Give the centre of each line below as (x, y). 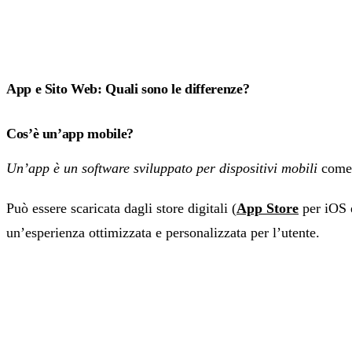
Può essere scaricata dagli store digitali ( (121, 209)
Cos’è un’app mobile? (70, 134)
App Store (268, 209)
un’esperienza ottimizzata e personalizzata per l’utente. (163, 233)
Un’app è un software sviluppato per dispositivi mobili (162, 169)
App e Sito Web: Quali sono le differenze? (128, 89)
